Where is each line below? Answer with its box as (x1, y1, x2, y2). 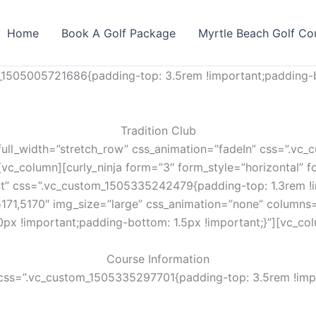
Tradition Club (120, 123, 196, 138)
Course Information (107, 251, 209, 266)
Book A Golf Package (61, 25, 176, 40)
